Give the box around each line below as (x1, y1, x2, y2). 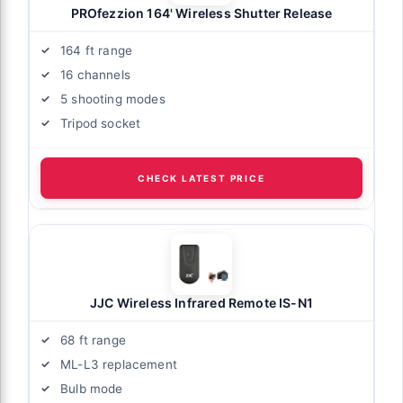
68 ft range (60, 332, 126, 347)
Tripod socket (60, 115, 141, 130)
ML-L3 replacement (60, 356, 177, 372)
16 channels (60, 67, 130, 82)
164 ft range (60, 42, 133, 58)
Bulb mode (60, 381, 123, 396)
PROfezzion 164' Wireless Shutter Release (70, 4, 333, 21)
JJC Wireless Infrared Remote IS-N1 (90, 294, 313, 310)
